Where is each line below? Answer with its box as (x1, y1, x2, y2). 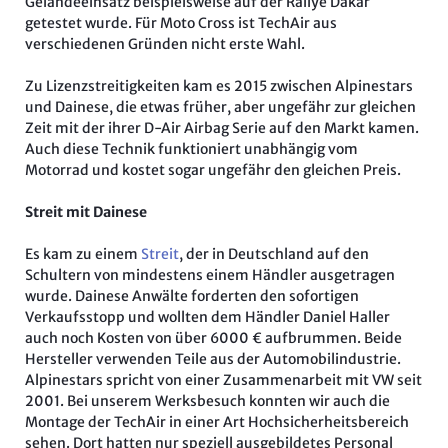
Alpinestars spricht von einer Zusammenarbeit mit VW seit (24, 370, 422, 389)
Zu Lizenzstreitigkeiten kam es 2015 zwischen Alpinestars (24, 76, 413, 95)
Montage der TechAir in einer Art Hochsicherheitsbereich (24, 412, 409, 431)
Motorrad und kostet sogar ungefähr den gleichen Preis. (24, 160, 401, 179)
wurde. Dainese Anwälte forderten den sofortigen (24, 286, 359, 305)
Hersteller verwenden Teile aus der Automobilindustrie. (24, 349, 401, 368)
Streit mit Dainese (24, 202, 147, 221)
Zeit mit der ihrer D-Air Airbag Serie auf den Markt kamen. (24, 118, 419, 137)
